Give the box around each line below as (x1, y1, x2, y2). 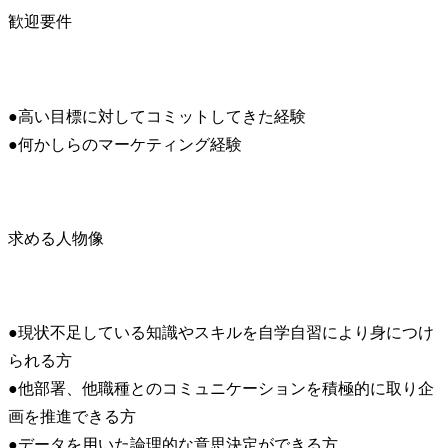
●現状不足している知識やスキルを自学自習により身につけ (8, 324, 434, 342)
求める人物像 (8, 229, 104, 247)
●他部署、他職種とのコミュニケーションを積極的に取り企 (8, 380, 434, 398)
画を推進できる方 (8, 408, 136, 426)
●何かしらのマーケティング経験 (8, 135, 242, 153)
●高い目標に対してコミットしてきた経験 (8, 107, 306, 125)
